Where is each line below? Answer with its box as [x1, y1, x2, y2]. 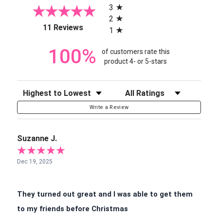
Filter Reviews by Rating [119, 88, 194, 97]
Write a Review [89, 104, 129, 110]
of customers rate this [101, 48, 170, 56]
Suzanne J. [17, 133, 57, 143]
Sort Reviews [17, 88, 58, 97]
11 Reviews [43, 23, 83, 33]
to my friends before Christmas [17, 204, 128, 213]
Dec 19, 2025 [17, 158, 53, 165]
